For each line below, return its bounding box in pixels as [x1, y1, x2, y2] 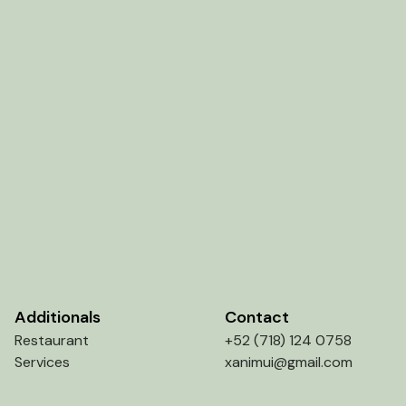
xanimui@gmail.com [225, 353, 353, 372]
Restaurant [14, 331, 89, 351]
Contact [225, 306, 289, 329]
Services [14, 353, 70, 372]
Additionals [14, 306, 101, 329]
